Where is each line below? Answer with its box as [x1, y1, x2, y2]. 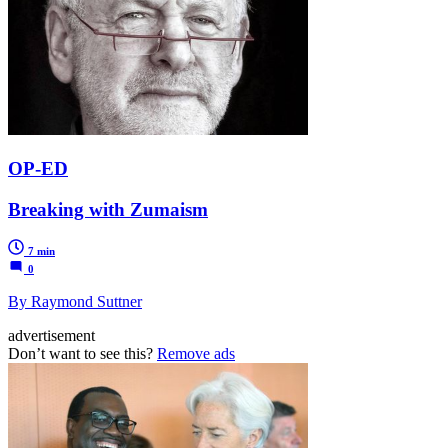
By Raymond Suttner [8, 293, 142, 311]
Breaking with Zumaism [8, 198, 208, 220]
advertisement [8, 327, 95, 345]
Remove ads [157, 345, 235, 363]
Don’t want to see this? [8, 345, 157, 363]
